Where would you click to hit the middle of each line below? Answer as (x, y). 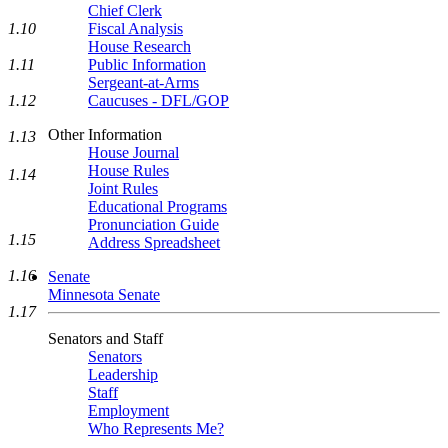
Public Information (147, 64)
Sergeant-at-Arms (143, 82)
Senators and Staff (105, 338)
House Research (139, 46)
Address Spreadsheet (154, 242)
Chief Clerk (125, 10)
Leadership (123, 374)
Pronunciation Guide (153, 224)
